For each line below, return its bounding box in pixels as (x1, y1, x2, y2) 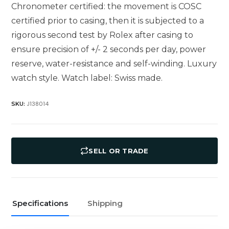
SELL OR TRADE (88, 147, 149, 155)
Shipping (87, 198, 123, 209)
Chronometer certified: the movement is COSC (11, 2, 202, 12)
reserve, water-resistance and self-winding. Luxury (11, 59, 217, 69)
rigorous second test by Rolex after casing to (11, 30, 194, 40)
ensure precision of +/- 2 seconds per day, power (11, 44, 207, 55)
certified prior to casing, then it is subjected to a (11, 16, 204, 26)
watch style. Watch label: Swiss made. (11, 73, 163, 83)
